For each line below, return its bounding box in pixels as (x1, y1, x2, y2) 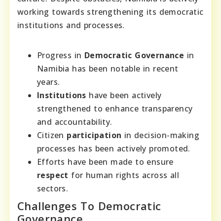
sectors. (37, 183, 69, 194)
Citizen (37, 129, 67, 141)
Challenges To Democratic (17, 198, 161, 213)
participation (67, 129, 122, 141)
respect (37, 169, 69, 181)
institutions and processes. (17, 19, 125, 31)
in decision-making (121, 129, 200, 141)
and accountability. (37, 116, 112, 127)
